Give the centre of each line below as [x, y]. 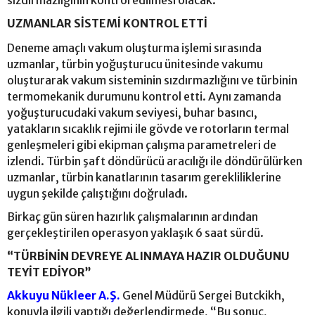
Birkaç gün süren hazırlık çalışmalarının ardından [133, 216]
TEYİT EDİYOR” [49, 272]
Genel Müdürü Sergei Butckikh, [202, 295]
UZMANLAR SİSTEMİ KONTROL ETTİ [107, 23]
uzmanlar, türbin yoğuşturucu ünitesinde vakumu [135, 64]
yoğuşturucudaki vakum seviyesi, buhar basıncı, [132, 112]
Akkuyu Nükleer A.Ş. [64, 295]
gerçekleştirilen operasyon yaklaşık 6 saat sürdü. [135, 232]
